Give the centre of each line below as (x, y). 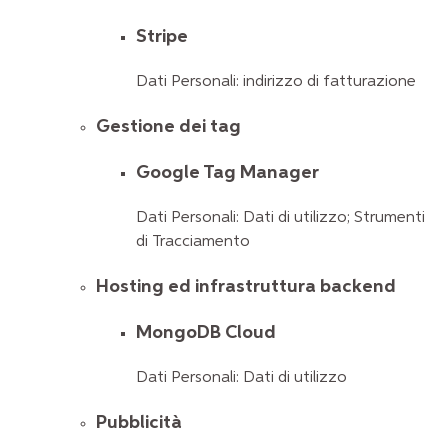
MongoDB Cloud (206, 333)
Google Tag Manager (227, 173)
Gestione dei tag (168, 126)
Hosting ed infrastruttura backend (246, 286)
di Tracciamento (193, 241)
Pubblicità (139, 422)
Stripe (162, 37)
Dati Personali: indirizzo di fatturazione (276, 81)
